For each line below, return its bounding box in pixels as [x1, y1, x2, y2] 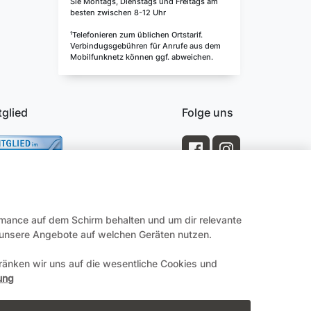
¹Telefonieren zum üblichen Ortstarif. [70, 30, 203, 40]
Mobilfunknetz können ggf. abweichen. [70, 52, 213, 62]
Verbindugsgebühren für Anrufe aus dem [70, 41, 221, 51]
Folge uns [181, 105, 233, 119]
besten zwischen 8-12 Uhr [70, 8, 166, 18]
